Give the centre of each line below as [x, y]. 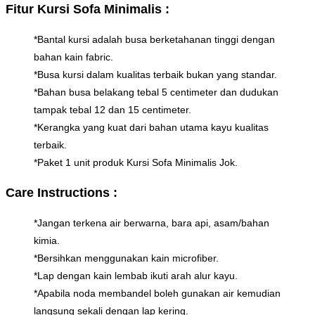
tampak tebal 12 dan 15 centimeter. [112, 109]
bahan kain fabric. [73, 57]
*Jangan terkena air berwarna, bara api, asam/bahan [152, 223]
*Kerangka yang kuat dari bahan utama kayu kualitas [151, 127]
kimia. [47, 240]
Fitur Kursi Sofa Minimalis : [88, 9]
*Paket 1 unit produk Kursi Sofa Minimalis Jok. [136, 162]
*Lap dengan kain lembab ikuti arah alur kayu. [136, 275]
